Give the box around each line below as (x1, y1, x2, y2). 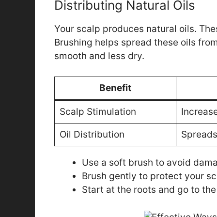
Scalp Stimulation (59, 106, 136, 118)
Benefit (99, 82, 131, 94)
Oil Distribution (59, 129, 124, 140)
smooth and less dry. (54, 50, 144, 62)
